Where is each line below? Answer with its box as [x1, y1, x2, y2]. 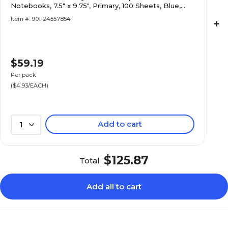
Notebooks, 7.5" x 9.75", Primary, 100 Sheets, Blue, [11, 2, 181, 10]
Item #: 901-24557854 [11, 15, 71, 22]
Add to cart [98, 119, 142, 129]
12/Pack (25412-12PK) [11, 10, 83, 18]
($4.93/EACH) [11, 82, 49, 89]
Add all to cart [87, 182, 141, 191]
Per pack [11, 71, 37, 78]
